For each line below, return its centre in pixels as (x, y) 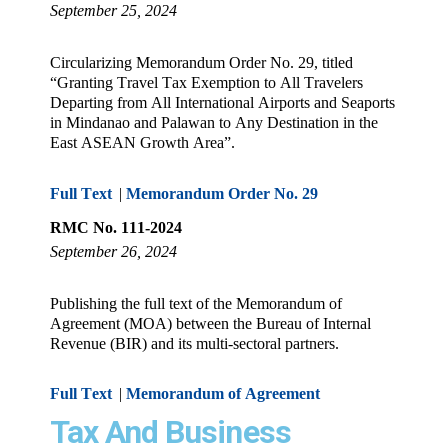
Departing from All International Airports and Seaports (222, 103)
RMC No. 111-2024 (116, 227)
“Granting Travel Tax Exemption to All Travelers (206, 83)
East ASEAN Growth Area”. (142, 143)
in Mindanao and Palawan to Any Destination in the (214, 123)
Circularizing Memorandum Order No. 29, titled (201, 63)
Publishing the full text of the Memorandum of (196, 303)
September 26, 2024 (113, 251)
